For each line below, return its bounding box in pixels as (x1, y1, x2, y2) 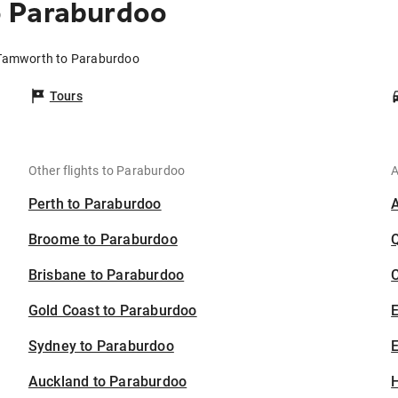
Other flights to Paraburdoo (28, 163, 186, 179)
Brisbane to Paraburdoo (28, 267, 185, 284)
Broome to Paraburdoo (28, 231, 178, 249)
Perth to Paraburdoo (28, 195, 162, 213)
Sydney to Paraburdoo (28, 338, 174, 355)
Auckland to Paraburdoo (28, 373, 187, 391)
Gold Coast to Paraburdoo (28, 302, 197, 320)
